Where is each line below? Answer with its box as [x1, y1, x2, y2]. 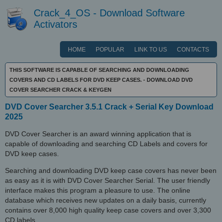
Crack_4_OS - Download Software [34, 7, 185, 18]
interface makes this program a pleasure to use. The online [5, 186, 190, 194]
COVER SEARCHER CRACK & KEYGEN [9, 87, 111, 93]
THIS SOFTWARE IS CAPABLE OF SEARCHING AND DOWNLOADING [9, 67, 189, 73]
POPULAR [96, 46, 124, 53]
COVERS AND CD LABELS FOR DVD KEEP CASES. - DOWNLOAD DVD [9, 77, 193, 83]
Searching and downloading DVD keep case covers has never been [5, 166, 217, 174]
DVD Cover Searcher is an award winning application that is [5, 130, 191, 138]
